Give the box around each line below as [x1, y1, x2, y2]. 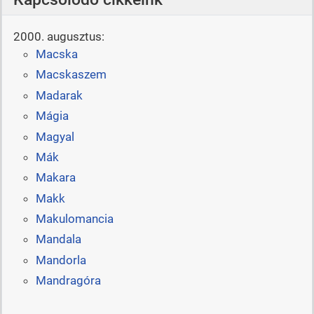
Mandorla [35, 252, 86, 267]
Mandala [35, 232, 81, 247]
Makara [35, 170, 76, 185]
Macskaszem [35, 67, 107, 82]
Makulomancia [35, 212, 114, 226]
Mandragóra [35, 273, 101, 288]
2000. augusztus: [13, 29, 104, 43]
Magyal [35, 129, 74, 144]
